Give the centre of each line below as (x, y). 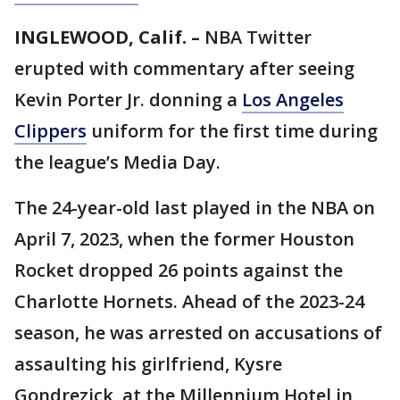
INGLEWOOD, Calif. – (107, 37)
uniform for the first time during (232, 131)
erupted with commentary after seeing (184, 69)
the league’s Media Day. (117, 162)
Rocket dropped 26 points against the (179, 271)
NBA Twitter (256, 37)
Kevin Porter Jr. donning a (128, 100)
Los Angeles (293, 100)
